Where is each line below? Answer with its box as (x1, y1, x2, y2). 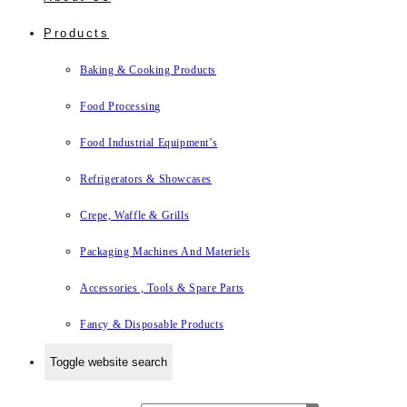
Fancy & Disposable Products (80, 318, 224, 331)
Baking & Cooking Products (80, 64, 216, 76)
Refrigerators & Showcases (80, 173, 212, 185)
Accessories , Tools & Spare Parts (80, 282, 244, 294)
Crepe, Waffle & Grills (80, 209, 190, 222)
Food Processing (80, 100, 161, 113)
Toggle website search (50, 355, 167, 369)
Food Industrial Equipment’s (80, 136, 218, 149)
